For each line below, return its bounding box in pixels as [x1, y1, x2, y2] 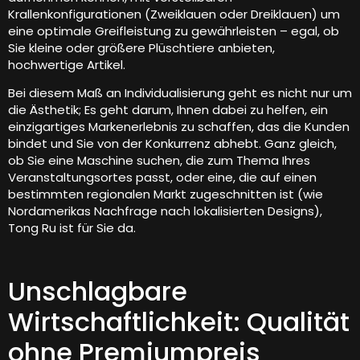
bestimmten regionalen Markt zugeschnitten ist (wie [8, 185, 323, 202]
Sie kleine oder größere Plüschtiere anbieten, [8, 39, 275, 56]
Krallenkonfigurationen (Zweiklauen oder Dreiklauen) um [8, 5, 340, 22]
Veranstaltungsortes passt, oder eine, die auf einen [8, 168, 317, 186]
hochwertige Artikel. [8, 55, 125, 73]
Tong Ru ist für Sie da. [8, 219, 136, 236]
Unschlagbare [8, 272, 187, 309]
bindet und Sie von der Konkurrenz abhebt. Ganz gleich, [8, 134, 337, 152]
